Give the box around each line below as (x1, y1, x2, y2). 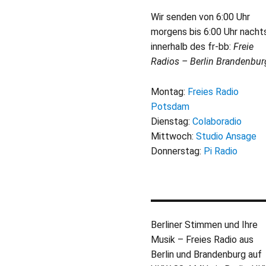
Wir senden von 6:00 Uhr (151, 11, 250, 23)
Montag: (151, 85, 188, 97)
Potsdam (151, 100, 189, 112)
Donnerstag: (151, 145, 204, 157)
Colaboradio (192, 115, 242, 127)
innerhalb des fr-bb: (151, 40, 233, 52)
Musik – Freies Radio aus (151, 233, 254, 245)
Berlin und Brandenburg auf (151, 248, 264, 260)
